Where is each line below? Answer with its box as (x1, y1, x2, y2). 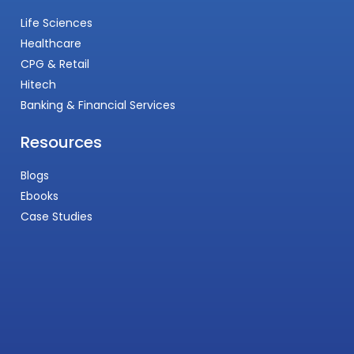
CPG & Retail (20, 55, 89, 72)
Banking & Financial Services (20, 96, 175, 113)
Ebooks (20, 187, 58, 204)
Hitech (20, 76, 56, 92)
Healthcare (20, 35, 81, 51)
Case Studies (20, 208, 92, 224)
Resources (20, 130, 102, 153)
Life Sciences (20, 14, 92, 31)
